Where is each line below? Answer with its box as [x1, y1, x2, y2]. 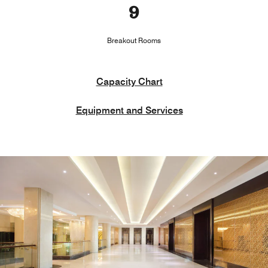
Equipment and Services [75, 104, 183, 116]
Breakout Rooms [107, 35, 161, 45]
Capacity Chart [96, 75, 163, 87]
